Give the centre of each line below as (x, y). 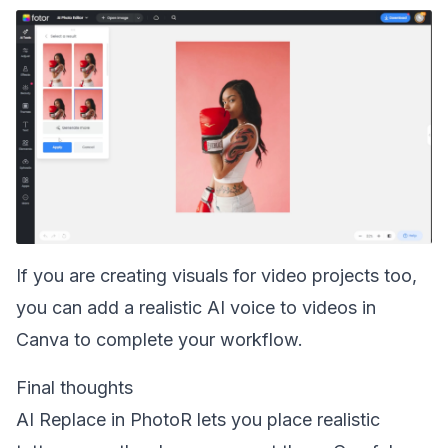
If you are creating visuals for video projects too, (216, 275)
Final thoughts (74, 387)
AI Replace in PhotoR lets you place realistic (198, 419)
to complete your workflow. (186, 339)
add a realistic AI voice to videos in (231, 307)
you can (51, 307)
